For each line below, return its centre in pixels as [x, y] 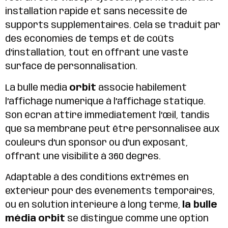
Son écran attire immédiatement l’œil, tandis [107, 115]
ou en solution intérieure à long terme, [94, 205]
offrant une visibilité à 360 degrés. [83, 156]
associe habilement [141, 88]
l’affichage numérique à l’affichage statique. [105, 102]
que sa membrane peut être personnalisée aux [112, 129]
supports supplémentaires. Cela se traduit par [113, 26]
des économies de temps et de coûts [90, 39]
